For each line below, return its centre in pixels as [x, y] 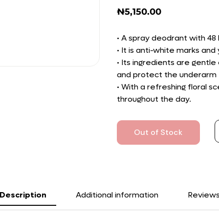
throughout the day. [154, 99]
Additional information [117, 195]
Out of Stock [158, 132]
